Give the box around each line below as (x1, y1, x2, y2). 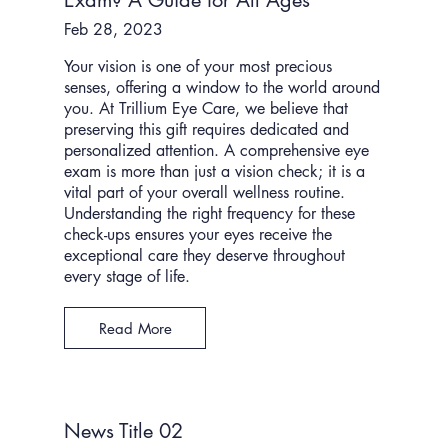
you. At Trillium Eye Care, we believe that (64, 98, 349, 120)
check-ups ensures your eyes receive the (64, 224, 333, 246)
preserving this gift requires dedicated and (64, 119, 350, 141)
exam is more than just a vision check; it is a (64, 161, 366, 183)
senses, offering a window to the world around (64, 77, 381, 99)
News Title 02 (64, 418, 184, 445)
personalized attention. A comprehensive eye (64, 140, 370, 162)
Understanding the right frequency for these (64, 203, 356, 225)
